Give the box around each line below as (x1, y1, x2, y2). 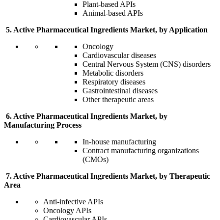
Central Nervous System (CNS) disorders (82, 60, 211, 69)
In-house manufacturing (82, 137, 156, 146)
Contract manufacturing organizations (82, 146, 199, 155)
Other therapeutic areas (82, 95, 154, 104)
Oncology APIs (43, 206, 91, 215)
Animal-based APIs (82, 9, 143, 18)
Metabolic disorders (82, 69, 143, 78)
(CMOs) (82, 155, 109, 164)
